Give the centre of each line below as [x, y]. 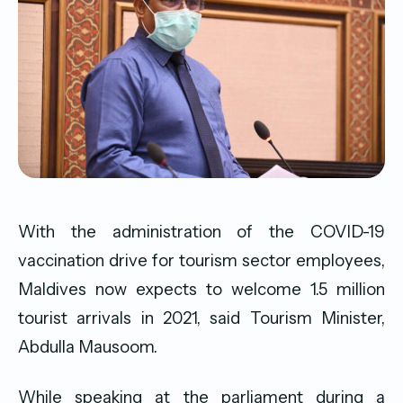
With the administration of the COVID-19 [201, 231]
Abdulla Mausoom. [88, 346]
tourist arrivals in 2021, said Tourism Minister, [201, 318]
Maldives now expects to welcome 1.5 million [201, 289]
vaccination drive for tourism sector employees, [201, 260]
